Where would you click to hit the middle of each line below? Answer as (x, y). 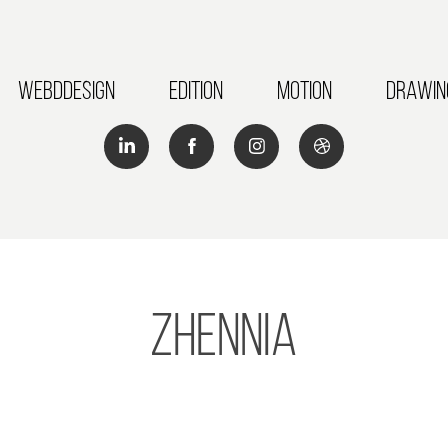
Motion (304, 90)
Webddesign (66, 90)
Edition (196, 90)
